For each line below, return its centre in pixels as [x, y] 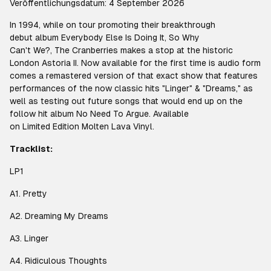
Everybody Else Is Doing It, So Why [130, 38]
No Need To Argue [113, 114]
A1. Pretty [31, 194]
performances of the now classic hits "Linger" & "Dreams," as [131, 88]
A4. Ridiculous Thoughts [61, 261]
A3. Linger [31, 238]
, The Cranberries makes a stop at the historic [142, 50]
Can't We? [30, 50]
